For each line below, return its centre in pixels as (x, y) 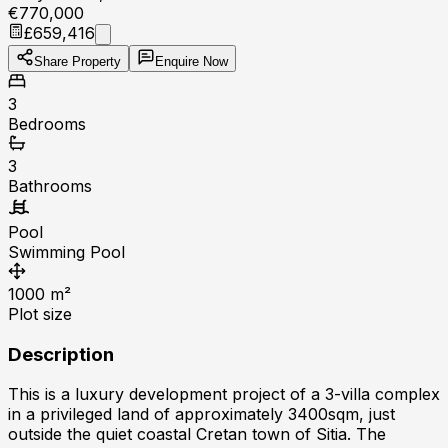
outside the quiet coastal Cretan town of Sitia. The (197, 434)
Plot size (40, 313)
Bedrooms (47, 123)
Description (61, 354)
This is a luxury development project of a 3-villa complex (224, 394)
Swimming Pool (66, 251)
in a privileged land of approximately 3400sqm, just (201, 414)
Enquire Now (191, 61)
